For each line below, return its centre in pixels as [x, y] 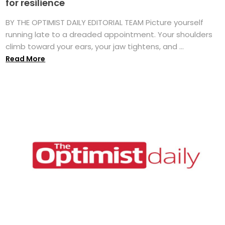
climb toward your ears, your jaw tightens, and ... [95, 46]
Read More [26, 59]
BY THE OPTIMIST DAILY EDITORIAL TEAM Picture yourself [105, 22]
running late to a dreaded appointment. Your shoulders [109, 34]
